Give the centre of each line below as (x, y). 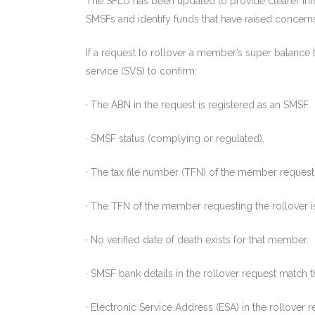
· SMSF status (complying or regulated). (175, 138)
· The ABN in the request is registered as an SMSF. (198, 104)
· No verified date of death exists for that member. (197, 239)
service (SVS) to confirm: (141, 71)
